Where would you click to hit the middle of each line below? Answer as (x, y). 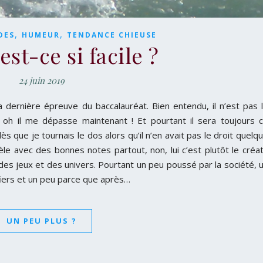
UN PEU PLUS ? (41, 221)
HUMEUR (41, 35)
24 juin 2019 (41, 81)
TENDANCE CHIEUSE (112, 35)
